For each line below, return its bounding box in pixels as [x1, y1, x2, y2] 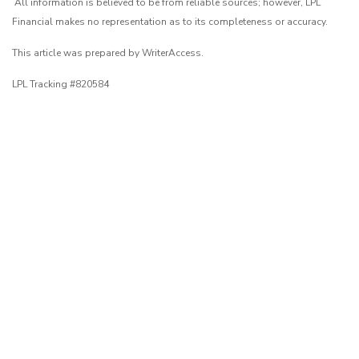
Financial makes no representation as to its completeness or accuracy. [12, 14, 328, 28]
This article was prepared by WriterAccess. [12, 46, 204, 59]
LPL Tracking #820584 [12, 77, 109, 91]
